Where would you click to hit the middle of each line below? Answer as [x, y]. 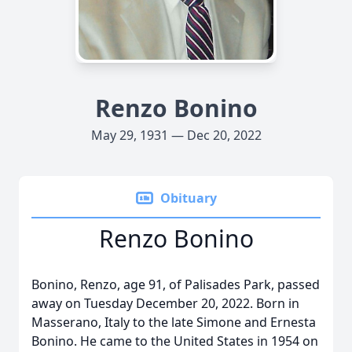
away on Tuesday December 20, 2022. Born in [165, 303]
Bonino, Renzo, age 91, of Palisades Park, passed [176, 284]
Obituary [189, 198]
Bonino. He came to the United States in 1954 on [175, 341]
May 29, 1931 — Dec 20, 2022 [176, 135]
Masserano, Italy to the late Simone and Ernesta [174, 322]
